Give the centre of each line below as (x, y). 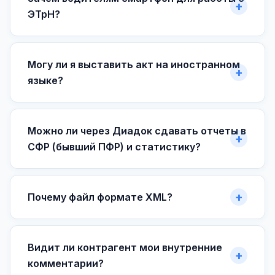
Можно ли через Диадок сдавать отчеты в (137, 131)
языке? (45, 81)
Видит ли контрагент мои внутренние (125, 248)
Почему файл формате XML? (100, 197)
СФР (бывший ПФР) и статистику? (114, 147)
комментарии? (66, 264)
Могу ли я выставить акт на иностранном (134, 65)
